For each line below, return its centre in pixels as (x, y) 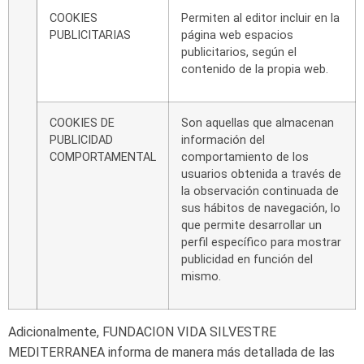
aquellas (227, 123)
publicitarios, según (233, 53)
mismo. (201, 277)
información (214, 141)
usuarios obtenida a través (253, 175)
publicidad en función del (247, 260)
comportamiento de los (245, 158)
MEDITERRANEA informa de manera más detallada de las (171, 353)
